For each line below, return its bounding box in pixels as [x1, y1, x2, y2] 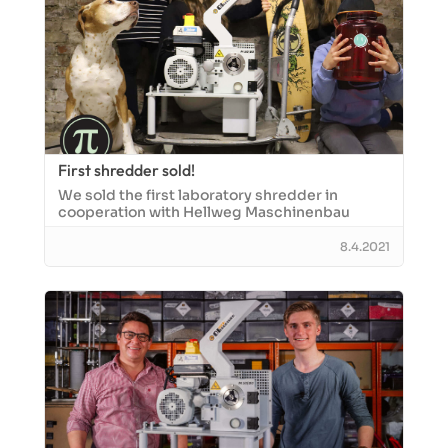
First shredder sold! [58, 160, 195, 180]
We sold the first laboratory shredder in [58, 186, 338, 204]
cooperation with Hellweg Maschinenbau [58, 203, 350, 221]
